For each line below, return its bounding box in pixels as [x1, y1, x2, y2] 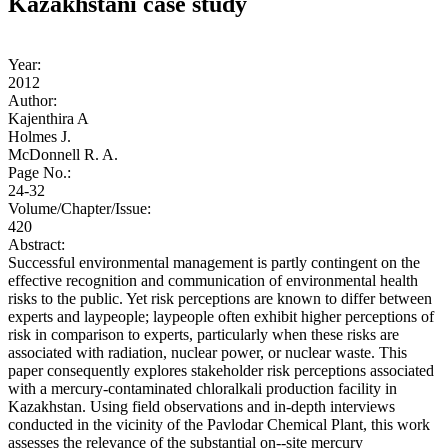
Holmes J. [8, 128, 71, 146]
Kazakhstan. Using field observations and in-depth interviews [8, 398, 395, 416]
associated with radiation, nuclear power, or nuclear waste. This [8, 344, 407, 362]
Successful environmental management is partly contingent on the [8, 254, 420, 272]
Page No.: [8, 164, 75, 182]
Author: [8, 92, 61, 110]
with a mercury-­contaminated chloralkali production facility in [8, 380, 397, 398]
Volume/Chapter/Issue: [8, 200, 155, 218]
